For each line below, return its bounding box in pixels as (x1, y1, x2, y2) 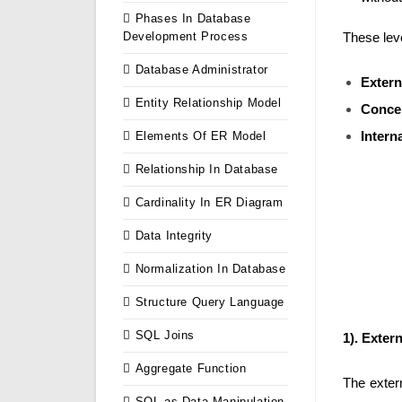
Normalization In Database (135, 262, 286, 276)
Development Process (123, 30, 249, 44)
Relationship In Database (135, 162, 279, 177)
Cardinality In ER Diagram (135, 196, 284, 210)
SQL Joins (135, 328, 196, 343)
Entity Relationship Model (135, 96, 282, 110)
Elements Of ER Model (135, 129, 267, 144)
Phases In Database (135, 12, 251, 26)
